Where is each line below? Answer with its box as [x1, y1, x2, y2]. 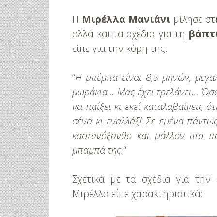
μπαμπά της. [72, 143, 124, 156]
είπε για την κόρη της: [72, 42, 168, 55]
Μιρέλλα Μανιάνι [82, 13, 170, 26]
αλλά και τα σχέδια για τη [72, 27, 186, 40]
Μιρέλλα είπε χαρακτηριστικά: [72, 187, 203, 200]
